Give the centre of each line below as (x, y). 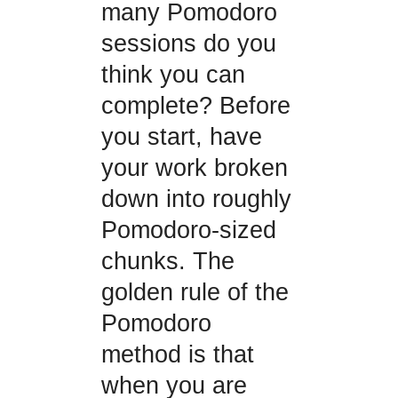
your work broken (194, 168)
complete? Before (195, 106)
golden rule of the (195, 293)
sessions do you (188, 44)
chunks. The (167, 262)
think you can (173, 75)
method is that (177, 355)
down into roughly (196, 199)
